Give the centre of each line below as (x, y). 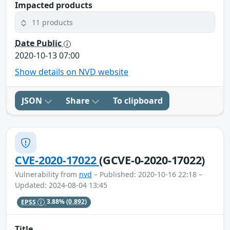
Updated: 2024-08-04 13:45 (61, 185)
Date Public (39, 43)
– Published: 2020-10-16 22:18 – (147, 175)
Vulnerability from (47, 175)
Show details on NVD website (72, 72)
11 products (52, 22)
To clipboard (138, 101)
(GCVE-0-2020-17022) (152, 160)
